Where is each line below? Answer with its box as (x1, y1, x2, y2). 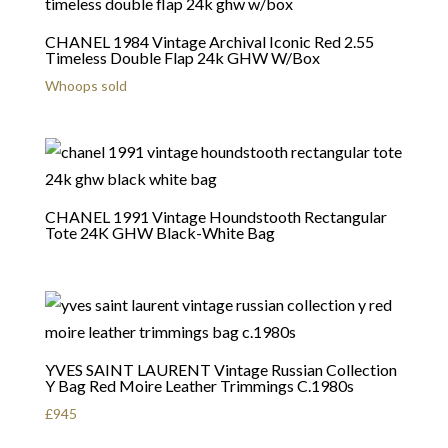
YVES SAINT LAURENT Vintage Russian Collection (44, 359, 397, 379)
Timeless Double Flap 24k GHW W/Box (44, 48, 320, 68)
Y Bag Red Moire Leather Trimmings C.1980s (44, 375, 354, 395)
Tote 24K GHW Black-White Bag (44, 223, 275, 243)
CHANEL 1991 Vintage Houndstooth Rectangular (44, 207, 387, 227)
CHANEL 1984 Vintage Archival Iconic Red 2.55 (44, 32, 374, 52)
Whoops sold (44, 77, 127, 95)
